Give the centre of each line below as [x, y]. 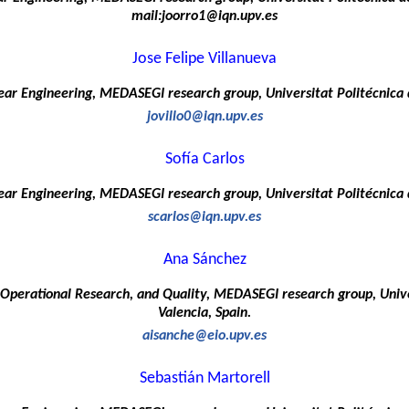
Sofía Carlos [204, 160]
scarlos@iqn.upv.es [204, 218]
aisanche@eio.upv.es [204, 336]
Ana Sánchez [204, 260]
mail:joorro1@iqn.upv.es [204, 17]
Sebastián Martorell [204, 378]
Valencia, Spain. [204, 314]
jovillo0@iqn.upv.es [204, 117]
